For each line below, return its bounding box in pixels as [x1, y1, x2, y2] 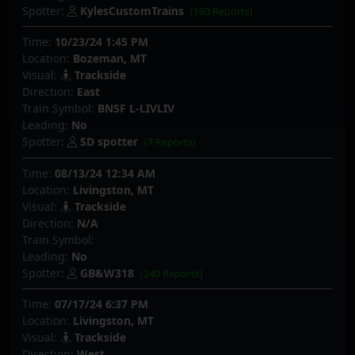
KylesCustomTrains [80, 2, 184, 18]
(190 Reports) [190, 4, 254, 18]
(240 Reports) [140, 266, 204, 281]
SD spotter [80, 134, 138, 150]
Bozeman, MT [73, 51, 147, 67]
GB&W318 [80, 265, 134, 281]
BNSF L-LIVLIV [97, 101, 174, 116]
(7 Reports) [144, 136, 197, 150]
